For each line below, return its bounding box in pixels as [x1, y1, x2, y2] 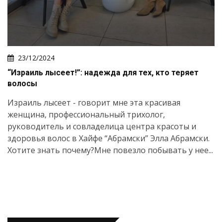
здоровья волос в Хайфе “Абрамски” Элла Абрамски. [7, 133, 210, 144]
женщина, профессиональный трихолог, [7, 109, 165, 120]
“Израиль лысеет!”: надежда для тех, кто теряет [7, 68, 199, 78]
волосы [7, 79, 37, 89]
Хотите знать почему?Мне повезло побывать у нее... [7, 145, 213, 156]
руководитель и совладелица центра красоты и [7, 121, 196, 132]
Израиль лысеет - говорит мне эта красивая [7, 97, 180, 109]
